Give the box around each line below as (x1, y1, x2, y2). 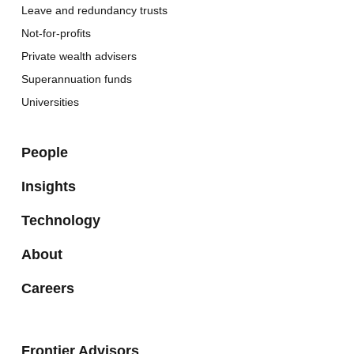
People (21, 144, 68, 160)
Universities (21, 95, 79, 108)
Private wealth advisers (21, 49, 137, 62)
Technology (21, 212, 100, 228)
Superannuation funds (21, 72, 132, 85)
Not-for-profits (21, 26, 91, 40)
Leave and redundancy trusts (21, 3, 168, 17)
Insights (21, 178, 76, 194)
